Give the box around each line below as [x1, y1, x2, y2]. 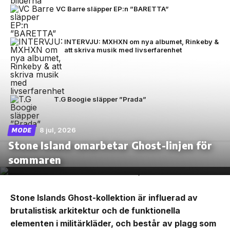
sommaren [8, 153, 62, 166]
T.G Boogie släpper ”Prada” [54, 95, 146, 103]
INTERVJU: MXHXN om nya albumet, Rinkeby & [64, 37, 219, 46]
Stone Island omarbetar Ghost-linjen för [8, 139, 212, 151]
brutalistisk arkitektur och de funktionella [10, 205, 180, 216]
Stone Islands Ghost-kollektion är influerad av [10, 193, 198, 203]
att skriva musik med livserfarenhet [64, 46, 182, 54]
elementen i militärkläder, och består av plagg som [10, 218, 216, 228]
